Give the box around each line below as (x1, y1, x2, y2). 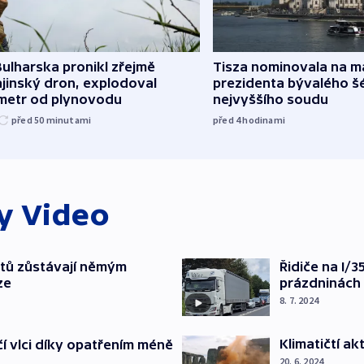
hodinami (242, 113, 286, 126)
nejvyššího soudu (213, 91, 328, 106)
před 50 (11, 113, 46, 126)
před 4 (213, 113, 243, 126)
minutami (45, 113, 92, 126)
